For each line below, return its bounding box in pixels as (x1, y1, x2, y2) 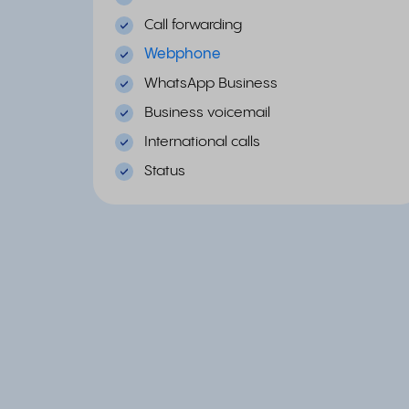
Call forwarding (144, 17, 242, 33)
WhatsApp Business (144, 76, 278, 91)
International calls (144, 134, 260, 150)
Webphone (144, 47, 221, 62)
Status (144, 163, 185, 179)
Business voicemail (144, 105, 270, 121)
